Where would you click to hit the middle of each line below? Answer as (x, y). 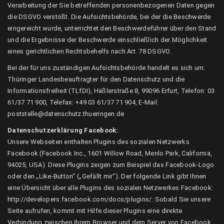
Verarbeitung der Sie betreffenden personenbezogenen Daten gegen (111, 5)
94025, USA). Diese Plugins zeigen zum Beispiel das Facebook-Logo (111, 165)
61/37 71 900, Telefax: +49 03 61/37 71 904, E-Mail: (83, 102)
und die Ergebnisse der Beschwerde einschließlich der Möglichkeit (107, 40)
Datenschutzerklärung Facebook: (63, 130)
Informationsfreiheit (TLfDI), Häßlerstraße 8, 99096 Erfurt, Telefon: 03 (111, 91)
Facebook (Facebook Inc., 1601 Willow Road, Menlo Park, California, (110, 153)
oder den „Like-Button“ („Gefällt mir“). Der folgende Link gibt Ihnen (107, 176)
